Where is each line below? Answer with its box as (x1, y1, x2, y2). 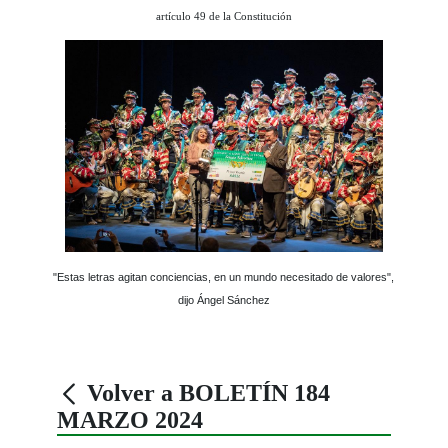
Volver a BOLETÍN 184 (81, 379, 331, 406)
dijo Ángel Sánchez (177, 293, 270, 306)
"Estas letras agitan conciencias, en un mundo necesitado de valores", (53, 270, 395, 283)
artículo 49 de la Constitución (155, 10, 292, 23)
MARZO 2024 (57, 406, 204, 433)
